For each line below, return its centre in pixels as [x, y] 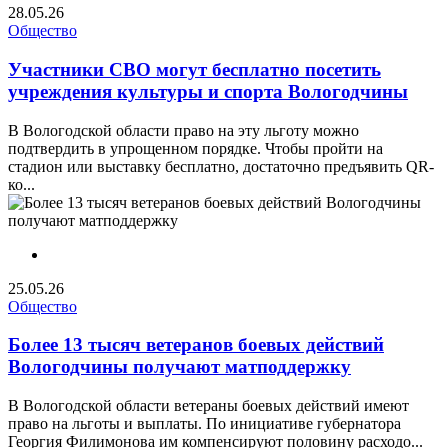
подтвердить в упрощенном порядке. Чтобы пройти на [195, 148]
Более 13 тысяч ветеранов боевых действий [196, 345]
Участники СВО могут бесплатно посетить [194, 70]
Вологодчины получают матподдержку [179, 367]
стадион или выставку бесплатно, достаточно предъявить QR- [221, 166]
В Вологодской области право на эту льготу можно [183, 130]
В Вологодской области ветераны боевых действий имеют [208, 406]
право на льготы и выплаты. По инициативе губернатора [204, 424]
